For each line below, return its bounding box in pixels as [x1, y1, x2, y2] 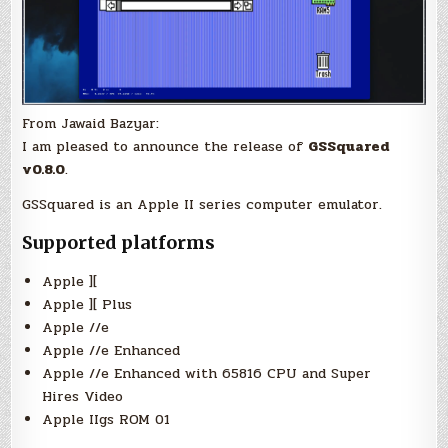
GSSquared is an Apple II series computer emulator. [22, 194, 383, 216]
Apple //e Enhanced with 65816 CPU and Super [42, 363, 372, 385]
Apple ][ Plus [42, 294, 133, 316]
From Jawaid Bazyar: [22, 113, 160, 135]
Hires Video [42, 386, 124, 408]
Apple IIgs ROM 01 [42, 409, 171, 431]
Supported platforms [22, 231, 216, 255]
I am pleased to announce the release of [22, 136, 309, 158]
